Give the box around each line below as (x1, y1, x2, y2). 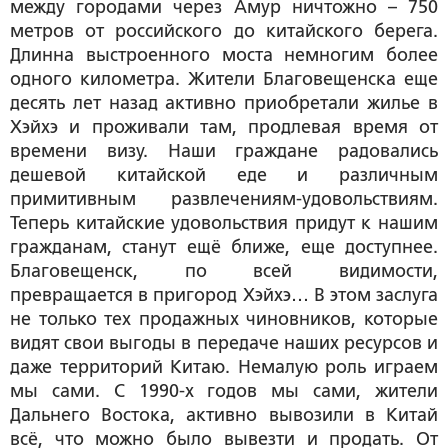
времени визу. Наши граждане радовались (10, 140, 438, 161)
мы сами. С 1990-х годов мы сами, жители (10, 380, 438, 401)
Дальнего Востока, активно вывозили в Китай (10, 404, 438, 425)
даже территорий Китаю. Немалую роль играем (10, 356, 438, 377)
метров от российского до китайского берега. (10, 20, 438, 41)
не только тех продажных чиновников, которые (10, 308, 438, 329)
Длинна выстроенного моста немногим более (10, 44, 438, 65)
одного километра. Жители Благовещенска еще (10, 68, 438, 89)
